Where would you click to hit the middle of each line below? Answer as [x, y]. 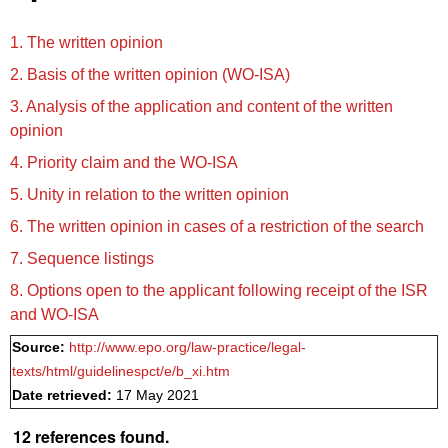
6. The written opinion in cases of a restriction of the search [217, 226]
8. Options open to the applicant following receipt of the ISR [219, 290]
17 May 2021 [157, 395]
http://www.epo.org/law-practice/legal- [187, 347]
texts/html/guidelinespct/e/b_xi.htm [121, 371]
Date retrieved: [64, 395]
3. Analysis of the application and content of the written [201, 106]
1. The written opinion [86, 42]
